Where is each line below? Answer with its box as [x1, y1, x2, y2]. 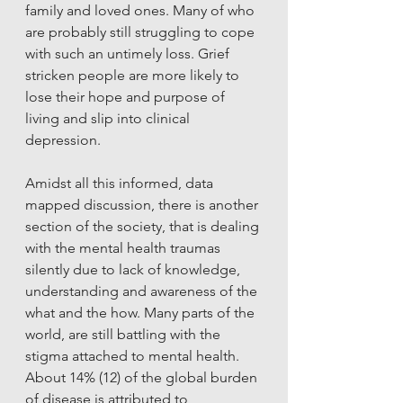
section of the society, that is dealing [25, 217, 263, 235]
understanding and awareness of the [25, 282, 261, 300]
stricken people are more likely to [25, 66, 243, 84]
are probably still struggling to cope [25, 22, 258, 40]
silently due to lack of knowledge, [25, 260, 244, 278]
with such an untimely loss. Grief [25, 44, 233, 62]
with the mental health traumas [25, 238, 224, 256]
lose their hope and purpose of [25, 87, 228, 105]
